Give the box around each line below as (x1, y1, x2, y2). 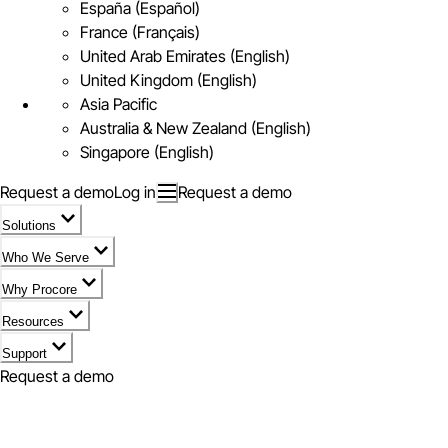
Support (2, 346, 47, 361)
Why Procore (2, 282, 77, 297)
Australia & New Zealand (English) (80, 118, 311, 138)
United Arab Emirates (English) (80, 46, 290, 66)
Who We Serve (2, 250, 89, 265)
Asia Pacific (80, 94, 157, 114)
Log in (114, 182, 156, 202)
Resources (2, 314, 64, 329)
